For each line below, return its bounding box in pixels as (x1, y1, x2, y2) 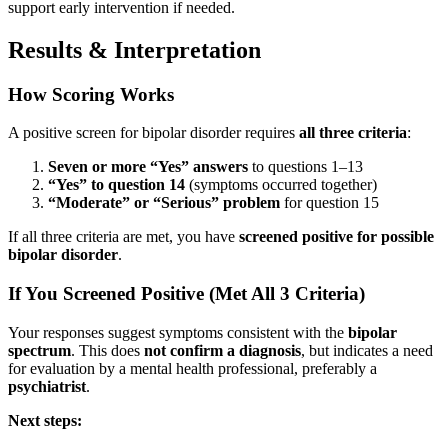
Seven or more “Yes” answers (48, 158, 248, 176)
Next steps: (8, 411, 82, 429)
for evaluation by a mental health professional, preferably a (8, 359, 377, 377)
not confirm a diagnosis (144, 341, 301, 359)
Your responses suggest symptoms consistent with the (8, 323, 348, 341)
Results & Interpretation (8, 36, 267, 63)
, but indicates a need (301, 341, 433, 359)
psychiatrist (8, 377, 86, 395)
